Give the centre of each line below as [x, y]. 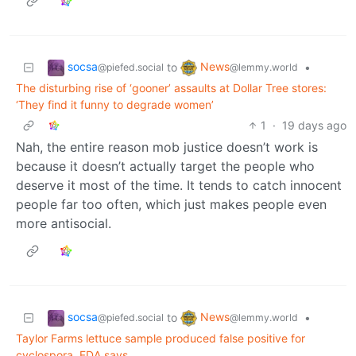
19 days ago [314, 125]
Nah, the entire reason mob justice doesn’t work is [167, 147]
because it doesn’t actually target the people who [165, 166]
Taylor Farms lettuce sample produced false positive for [161, 338]
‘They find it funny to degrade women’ [115, 104]
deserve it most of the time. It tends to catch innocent [179, 185]
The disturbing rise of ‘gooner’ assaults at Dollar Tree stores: [171, 87]
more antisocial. [64, 223]
